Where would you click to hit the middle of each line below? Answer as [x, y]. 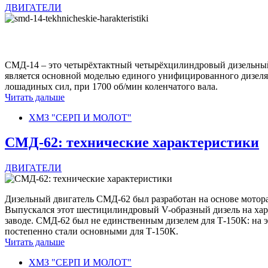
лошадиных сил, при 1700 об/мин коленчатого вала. [111, 86]
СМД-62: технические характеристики [132, 143]
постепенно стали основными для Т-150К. [92, 232]
